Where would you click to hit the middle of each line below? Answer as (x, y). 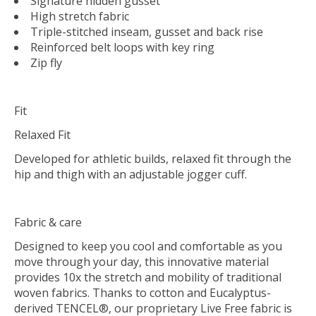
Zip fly (46, 63)
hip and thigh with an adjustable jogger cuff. (130, 175)
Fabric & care (48, 223)
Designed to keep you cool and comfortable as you (148, 247)
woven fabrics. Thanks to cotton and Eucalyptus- (142, 293)
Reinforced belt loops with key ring (122, 48)
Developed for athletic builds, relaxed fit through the (153, 159)
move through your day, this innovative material (141, 262)
